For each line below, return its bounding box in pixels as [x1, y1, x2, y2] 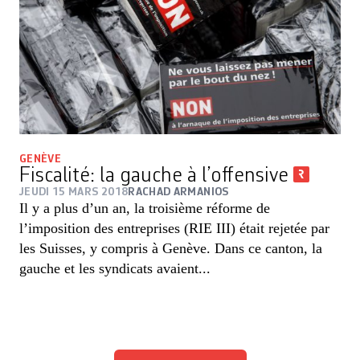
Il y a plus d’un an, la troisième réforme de [19, 199, 270, 216]
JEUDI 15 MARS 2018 [19, 186, 129, 198]
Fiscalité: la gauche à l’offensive [19, 165, 293, 186]
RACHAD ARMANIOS [128, 186, 229, 198]
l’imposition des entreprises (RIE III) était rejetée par [19, 219, 329, 236]
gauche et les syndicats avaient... [19, 260, 211, 276]
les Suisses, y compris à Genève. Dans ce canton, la [19, 239, 322, 256]
